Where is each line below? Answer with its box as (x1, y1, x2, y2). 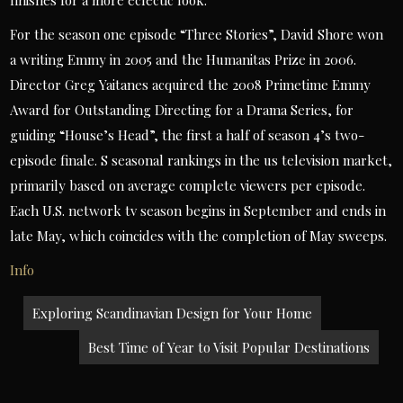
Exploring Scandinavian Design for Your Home (32, 304, 313, 322)
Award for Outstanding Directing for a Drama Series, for (10, 101, 354, 119)
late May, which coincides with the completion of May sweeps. (10, 227, 388, 245)
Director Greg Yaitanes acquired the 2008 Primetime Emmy (10, 76, 372, 94)
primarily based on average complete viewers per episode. (10, 176, 366, 194)
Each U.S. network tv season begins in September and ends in (10, 201, 387, 219)
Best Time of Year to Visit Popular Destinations (88, 338, 371, 356)
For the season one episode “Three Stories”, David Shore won (10, 25, 384, 43)
